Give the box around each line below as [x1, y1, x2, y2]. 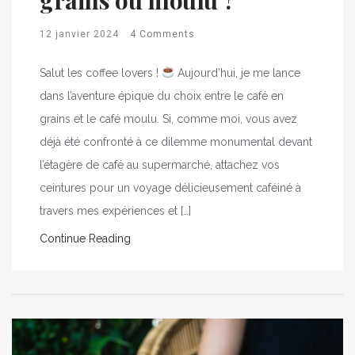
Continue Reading [40, 231, 131, 245]
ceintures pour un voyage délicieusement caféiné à [40, 181, 301, 194]
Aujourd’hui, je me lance [174, 66, 300, 79]
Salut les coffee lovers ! [40, 66, 162, 79]
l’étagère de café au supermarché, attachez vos [40, 158, 280, 171]
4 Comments [130, 28, 195, 40]
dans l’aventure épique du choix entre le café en [40, 89, 284, 102]
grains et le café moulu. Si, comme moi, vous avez [40, 112, 297, 125]
